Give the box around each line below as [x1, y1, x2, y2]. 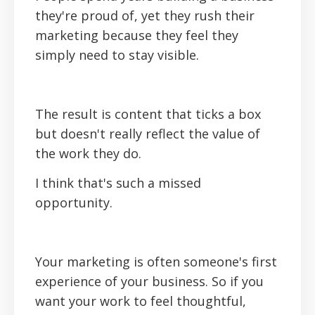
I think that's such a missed [35, 174, 201, 192]
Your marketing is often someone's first [35, 253, 277, 271]
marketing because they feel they [35, 27, 238, 44]
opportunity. [35, 194, 112, 212]
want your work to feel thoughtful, [35, 292, 246, 310]
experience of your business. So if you [35, 273, 264, 290]
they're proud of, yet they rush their [35, 7, 255, 25]
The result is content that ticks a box [35, 105, 261, 123]
